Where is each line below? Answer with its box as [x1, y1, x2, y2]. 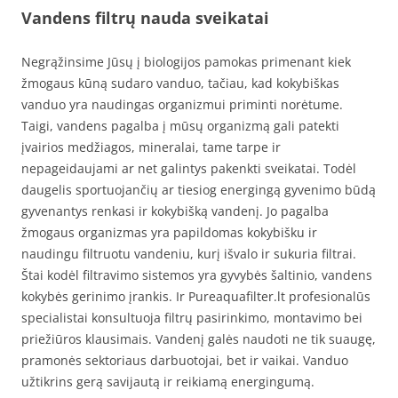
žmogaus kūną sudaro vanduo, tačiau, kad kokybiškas [21, 74, 339, 92]
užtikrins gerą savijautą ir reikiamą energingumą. [21, 372, 314, 390]
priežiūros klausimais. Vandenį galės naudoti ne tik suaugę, [21, 330, 376, 347]
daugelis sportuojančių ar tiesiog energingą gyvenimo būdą [21, 180, 376, 198]
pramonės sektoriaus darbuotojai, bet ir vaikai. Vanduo [21, 351, 348, 369]
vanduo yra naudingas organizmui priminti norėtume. [21, 95, 343, 113]
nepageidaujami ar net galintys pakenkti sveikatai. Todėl [21, 159, 356, 177]
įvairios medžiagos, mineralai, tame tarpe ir [21, 138, 281, 155]
